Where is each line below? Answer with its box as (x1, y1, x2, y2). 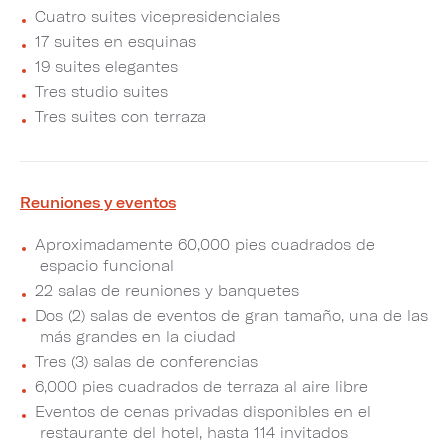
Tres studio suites (35, 82, 168, 100)
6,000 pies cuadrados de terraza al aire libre (35, 377, 368, 395)
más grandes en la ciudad (40, 327, 236, 345)
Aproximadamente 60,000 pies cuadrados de (35, 235, 375, 253)
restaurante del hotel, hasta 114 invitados (40, 423, 348, 441)
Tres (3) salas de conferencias (35, 352, 258, 370)
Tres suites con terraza (35, 107, 206, 125)
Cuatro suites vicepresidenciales (35, 7, 280, 25)
